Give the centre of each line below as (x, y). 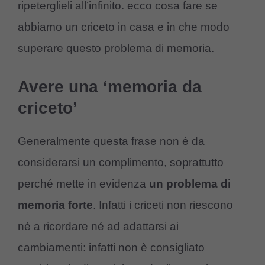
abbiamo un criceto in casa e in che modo (124, 27)
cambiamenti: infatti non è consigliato (111, 247)
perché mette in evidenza (83, 183)
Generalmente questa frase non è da (111, 141)
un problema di (190, 183)
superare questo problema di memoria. (116, 49)
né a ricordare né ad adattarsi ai (98, 226)
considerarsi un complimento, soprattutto (121, 162)
